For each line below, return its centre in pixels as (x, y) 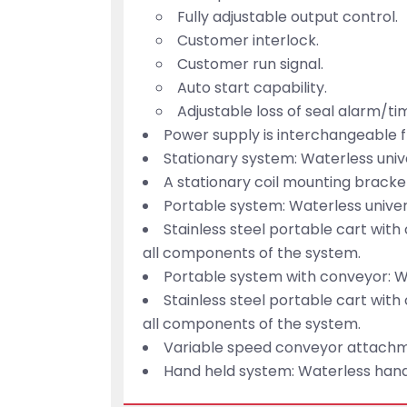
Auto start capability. (253, 88)
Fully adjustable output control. (288, 17)
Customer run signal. (251, 65)
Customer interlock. (248, 41)
